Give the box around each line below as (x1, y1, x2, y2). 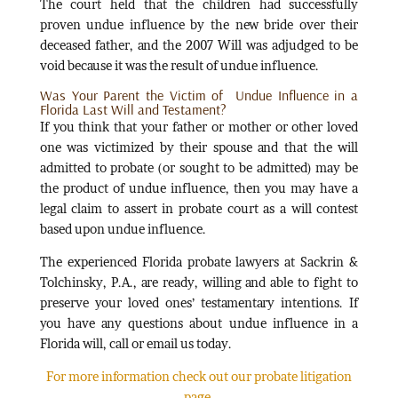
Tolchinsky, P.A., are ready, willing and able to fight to (39, 274, 359, 290)
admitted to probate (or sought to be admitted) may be (39, 159, 359, 175)
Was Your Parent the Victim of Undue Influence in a (39, 85, 359, 104)
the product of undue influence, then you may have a (39, 179, 359, 195)
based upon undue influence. (39, 220, 206, 236)
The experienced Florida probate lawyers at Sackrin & (39, 253, 359, 269)
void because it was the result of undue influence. (39, 57, 319, 73)
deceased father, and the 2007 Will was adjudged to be (39, 36, 359, 52)
